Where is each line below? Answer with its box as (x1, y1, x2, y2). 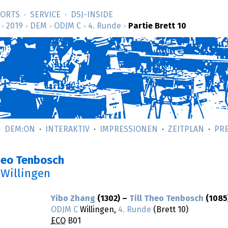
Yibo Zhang (51, 194, 95, 203)
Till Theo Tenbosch (129, 194, 204, 203)
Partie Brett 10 (128, 22, 186, 30)
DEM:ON (5, 125, 35, 133)
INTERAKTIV (45, 125, 90, 133)
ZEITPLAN (168, 125, 204, 133)
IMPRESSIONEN (100, 125, 158, 133)
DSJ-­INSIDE (71, 11, 113, 19)
